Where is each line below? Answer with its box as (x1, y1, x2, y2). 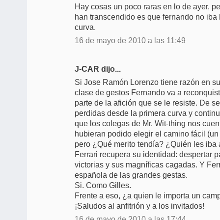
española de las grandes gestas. (75, 170, 188, 179)
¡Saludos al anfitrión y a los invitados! (75, 201, 204, 210)
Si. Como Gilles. (75, 181, 131, 190)
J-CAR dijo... (75, 64, 121, 73)
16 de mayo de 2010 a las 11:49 (75, 36, 186, 45)
